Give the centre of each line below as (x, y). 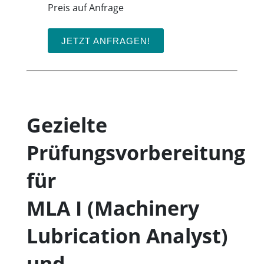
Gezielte (67, 125)
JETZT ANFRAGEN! (105, 40)
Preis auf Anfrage (85, 8)
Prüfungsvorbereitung (136, 153)
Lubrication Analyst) (127, 236)
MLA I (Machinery (113, 208)
